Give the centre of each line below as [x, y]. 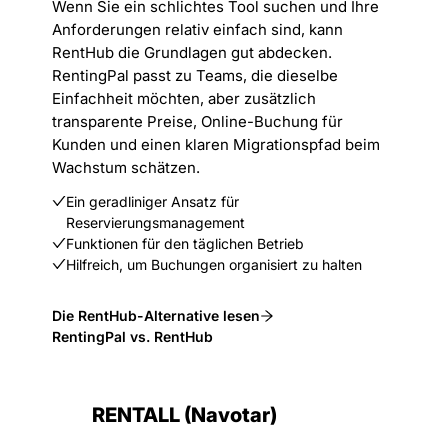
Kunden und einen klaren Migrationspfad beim [216, 144]
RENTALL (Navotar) [184, 415]
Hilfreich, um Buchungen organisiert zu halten [214, 264]
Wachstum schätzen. [126, 167]
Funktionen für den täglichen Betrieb [185, 243]
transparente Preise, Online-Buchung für [197, 121]
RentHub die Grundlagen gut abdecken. [192, 52]
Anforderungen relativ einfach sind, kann [197, 29]
